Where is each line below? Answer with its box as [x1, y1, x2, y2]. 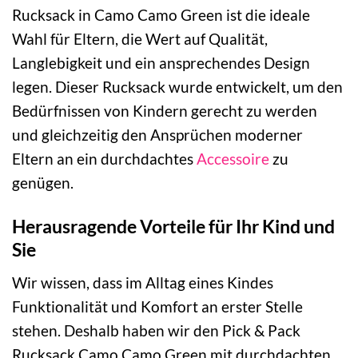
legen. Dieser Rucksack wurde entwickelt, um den [12, 78, 343, 97]
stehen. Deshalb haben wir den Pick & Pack [12, 320, 300, 340]
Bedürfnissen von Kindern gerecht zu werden [12, 101, 317, 121]
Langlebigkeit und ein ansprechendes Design [12, 54, 310, 73]
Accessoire [197, 149, 269, 169]
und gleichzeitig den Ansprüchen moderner [12, 125, 303, 145]
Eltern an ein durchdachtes [12, 149, 197, 169]
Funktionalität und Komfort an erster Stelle [12, 296, 303, 316]
